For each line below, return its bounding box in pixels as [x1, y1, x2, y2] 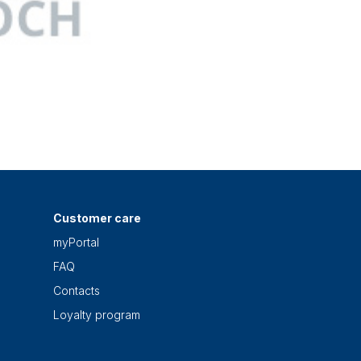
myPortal [53, 235, 99, 250]
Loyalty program [53, 308, 140, 322]
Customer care [53, 211, 141, 226]
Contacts [53, 284, 100, 298]
